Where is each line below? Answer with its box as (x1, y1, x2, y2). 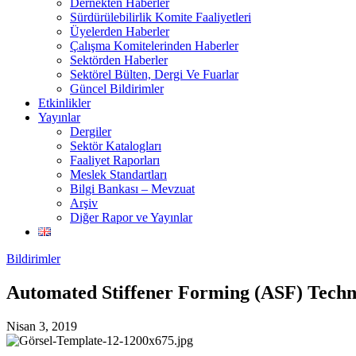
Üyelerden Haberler (70, 25, 169, 38)
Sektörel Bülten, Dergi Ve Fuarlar (70, 68, 238, 81)
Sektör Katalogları (70, 139, 161, 153)
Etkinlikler (38, 96, 91, 110)
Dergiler (70, 125, 111, 138)
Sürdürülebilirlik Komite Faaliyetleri (70, 10, 251, 24)
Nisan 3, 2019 (6, 319, 77, 333)
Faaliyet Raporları (70, 153, 160, 167)
